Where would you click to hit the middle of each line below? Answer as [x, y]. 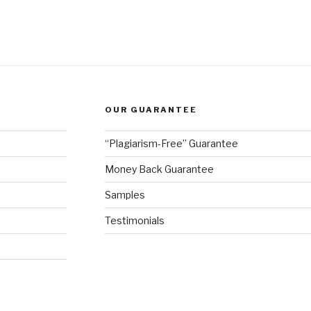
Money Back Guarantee [159, 169]
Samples [125, 194]
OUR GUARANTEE [151, 109]
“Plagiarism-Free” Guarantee [171, 143]
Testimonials [134, 220]
